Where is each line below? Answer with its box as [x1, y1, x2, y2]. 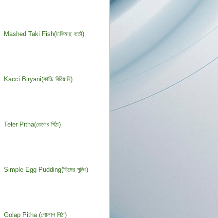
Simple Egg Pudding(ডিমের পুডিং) [4, 166, 89, 174]
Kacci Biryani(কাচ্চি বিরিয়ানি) [4, 75, 73, 83]
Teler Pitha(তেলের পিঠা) [4, 121, 61, 128]
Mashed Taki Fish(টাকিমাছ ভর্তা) [4, 30, 85, 38]
